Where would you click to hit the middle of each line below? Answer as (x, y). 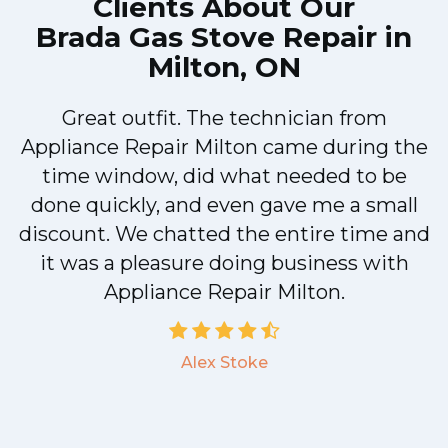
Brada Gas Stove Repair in (224, 37)
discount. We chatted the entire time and (224, 234)
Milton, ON (224, 67)
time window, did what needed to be (224, 176)
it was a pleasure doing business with (224, 263)
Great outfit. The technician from (224, 118)
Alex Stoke (224, 363)
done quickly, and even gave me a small (224, 205)
